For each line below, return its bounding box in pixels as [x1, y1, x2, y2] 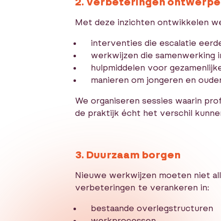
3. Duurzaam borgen [75, 148, 181, 161]
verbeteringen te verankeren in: [75, 183, 209, 192]
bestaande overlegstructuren [91, 203, 213, 213]
